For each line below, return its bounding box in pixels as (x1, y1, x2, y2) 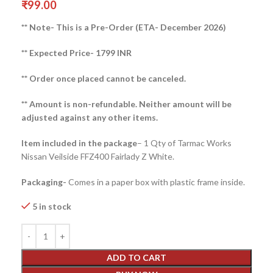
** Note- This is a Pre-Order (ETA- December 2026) (21, 21, 226, 32)
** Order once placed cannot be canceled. (21, 73, 186, 83)
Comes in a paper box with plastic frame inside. (68, 176, 245, 187)
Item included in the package (21, 137, 137, 148)
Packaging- (21, 176, 68, 187)
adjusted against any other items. (21, 112, 158, 122)
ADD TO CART (107, 252, 166, 263)
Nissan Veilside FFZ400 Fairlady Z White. (21, 151, 174, 161)
